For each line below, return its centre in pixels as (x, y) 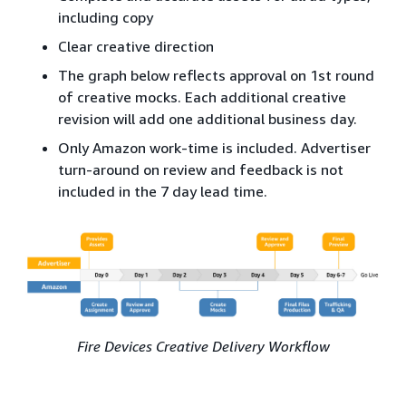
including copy (106, 18)
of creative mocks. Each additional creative (202, 97)
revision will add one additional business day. (208, 119)
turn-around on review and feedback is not (201, 170)
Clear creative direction (136, 47)
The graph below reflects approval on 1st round (216, 76)
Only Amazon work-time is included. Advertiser (214, 148)
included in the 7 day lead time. (163, 192)
